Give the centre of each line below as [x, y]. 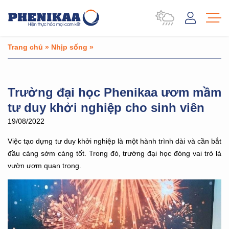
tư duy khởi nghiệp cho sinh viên [106, 107]
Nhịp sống [69, 47]
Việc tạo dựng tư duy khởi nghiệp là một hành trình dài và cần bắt [114, 141]
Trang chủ [25, 47]
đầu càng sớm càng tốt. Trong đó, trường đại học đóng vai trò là [114, 153]
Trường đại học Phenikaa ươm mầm [114, 92]
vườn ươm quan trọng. [44, 166]
